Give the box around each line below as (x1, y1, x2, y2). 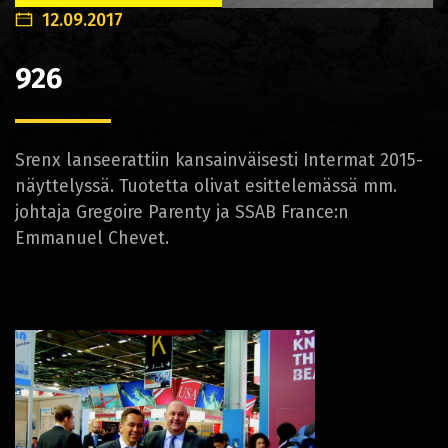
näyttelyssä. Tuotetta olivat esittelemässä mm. (15, 176, 397, 198)
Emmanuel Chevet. (15, 228, 169, 250)
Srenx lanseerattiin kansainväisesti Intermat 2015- (15, 150, 423, 172)
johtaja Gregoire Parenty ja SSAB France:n (15, 202, 349, 224)
